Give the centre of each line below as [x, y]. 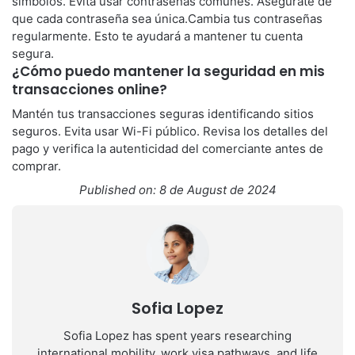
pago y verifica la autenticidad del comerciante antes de [168, 149]
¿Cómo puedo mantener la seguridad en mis [168, 71]
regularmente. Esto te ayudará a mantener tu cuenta [157, 36]
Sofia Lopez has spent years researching [177, 336]
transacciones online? [90, 89]
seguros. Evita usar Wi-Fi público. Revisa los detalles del [170, 131]
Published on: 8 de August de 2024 [177, 190]
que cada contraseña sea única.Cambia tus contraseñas [167, 18]
